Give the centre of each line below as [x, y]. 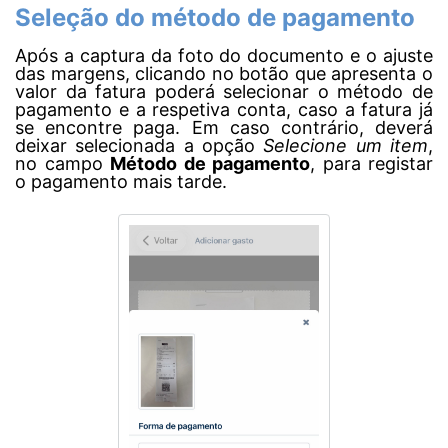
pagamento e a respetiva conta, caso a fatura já [224, 110]
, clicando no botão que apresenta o [279, 74]
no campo [62, 164]
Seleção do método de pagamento [215, 18]
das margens [70, 74]
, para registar [371, 164]
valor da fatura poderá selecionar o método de [224, 92]
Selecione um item [346, 146]
